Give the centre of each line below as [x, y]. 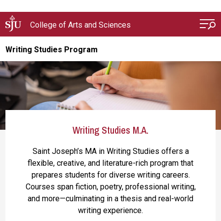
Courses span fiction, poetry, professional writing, [110, 187]
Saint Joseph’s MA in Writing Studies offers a [110, 151]
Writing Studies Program [52, 50]
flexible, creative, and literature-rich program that [110, 163]
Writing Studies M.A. [110, 130]
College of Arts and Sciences [81, 25]
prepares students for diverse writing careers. [110, 175]
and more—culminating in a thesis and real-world [110, 199]
